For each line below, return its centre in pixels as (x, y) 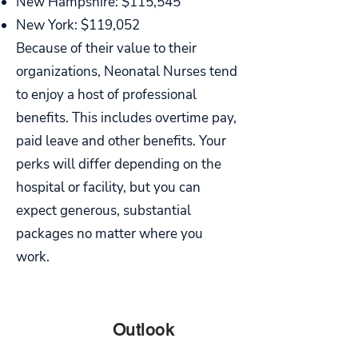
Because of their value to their (106, 48)
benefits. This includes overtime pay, (126, 118)
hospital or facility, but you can (108, 187)
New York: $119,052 (78, 25)
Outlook (143, 330)
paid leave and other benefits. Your (121, 141)
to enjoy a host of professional (106, 95)
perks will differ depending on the (119, 164)
